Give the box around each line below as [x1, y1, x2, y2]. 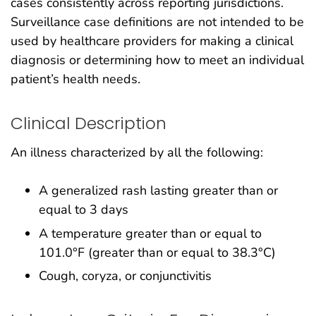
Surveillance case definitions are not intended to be [11, 13, 304, 30]
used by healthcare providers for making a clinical [11, 32, 293, 49]
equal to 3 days [39, 200, 128, 218]
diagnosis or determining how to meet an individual [11, 51, 304, 68]
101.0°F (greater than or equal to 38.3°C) [39, 243, 276, 261]
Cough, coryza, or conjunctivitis [39, 267, 212, 285]
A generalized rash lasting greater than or [39, 181, 278, 199]
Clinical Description [11, 111, 166, 135]
